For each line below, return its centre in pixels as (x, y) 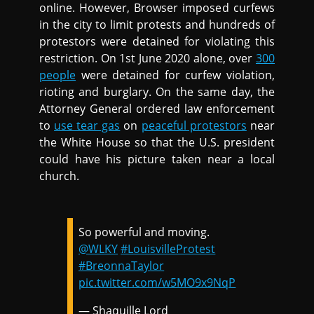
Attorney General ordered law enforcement (157, 109)
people (58, 75)
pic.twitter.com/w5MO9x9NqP (157, 283)
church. (60, 176)
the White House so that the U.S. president (157, 143)
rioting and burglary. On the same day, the (157, 92)
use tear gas (87, 126)
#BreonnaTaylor (122, 266)
